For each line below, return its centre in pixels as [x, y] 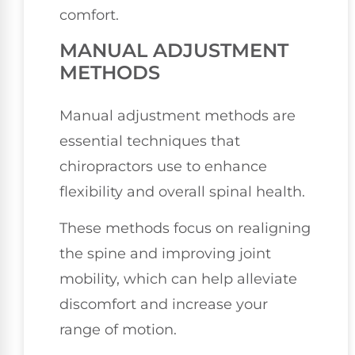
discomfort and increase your [164, 305]
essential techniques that [150, 141]
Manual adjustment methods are [177, 115]
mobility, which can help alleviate [178, 279]
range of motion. [118, 330]
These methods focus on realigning [185, 229]
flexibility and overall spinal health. [182, 191]
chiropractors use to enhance [163, 166]
